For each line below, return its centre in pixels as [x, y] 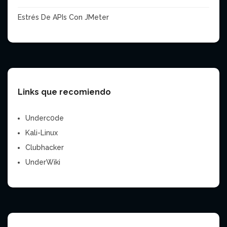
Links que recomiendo [64, 92]
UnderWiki [43, 162]
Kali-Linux [42, 133]
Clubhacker [45, 148]
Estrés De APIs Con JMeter [63, 17]
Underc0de [45, 118]
